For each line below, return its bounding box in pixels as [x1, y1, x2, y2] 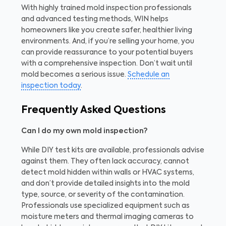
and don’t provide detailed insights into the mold [21, 180, 190, 187]
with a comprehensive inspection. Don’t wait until [21, 60, 192, 67]
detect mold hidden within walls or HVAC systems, [21, 168, 194, 176]
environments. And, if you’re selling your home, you [21, 37, 194, 45]
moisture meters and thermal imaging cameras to [21, 213, 194, 220]
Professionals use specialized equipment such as [21, 202, 190, 209]
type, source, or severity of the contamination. [21, 191, 185, 198]
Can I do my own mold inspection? [21, 127, 148, 135]
